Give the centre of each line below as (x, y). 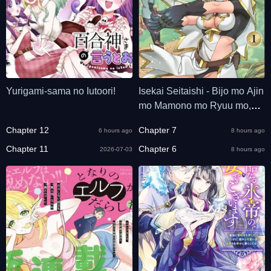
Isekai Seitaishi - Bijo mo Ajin (201, 91)
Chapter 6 (158, 149)
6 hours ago (116, 130)
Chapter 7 (158, 130)
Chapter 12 (28, 130)
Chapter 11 (27, 149)
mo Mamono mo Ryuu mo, (195, 106)
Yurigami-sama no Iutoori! (61, 91)
